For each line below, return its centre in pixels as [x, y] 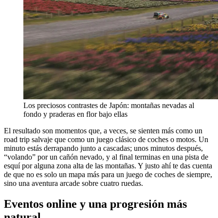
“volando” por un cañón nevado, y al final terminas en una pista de [106, 157]
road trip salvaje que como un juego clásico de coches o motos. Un [106, 139]
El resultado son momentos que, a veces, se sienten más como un [103, 130]
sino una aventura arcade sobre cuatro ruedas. [73, 183]
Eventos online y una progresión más [95, 204]
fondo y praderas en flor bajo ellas [75, 114]
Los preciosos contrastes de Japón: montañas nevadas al [109, 105]
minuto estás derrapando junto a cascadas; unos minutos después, [103, 148]
